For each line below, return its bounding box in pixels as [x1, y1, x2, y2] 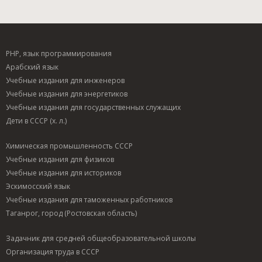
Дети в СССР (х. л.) [6, 115, 67, 126]
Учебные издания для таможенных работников [6, 194, 173, 205]
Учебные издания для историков [6, 167, 121, 178]
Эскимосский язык [6, 181, 70, 191]
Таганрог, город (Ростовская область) [6, 208, 137, 218]
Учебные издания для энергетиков [6, 88, 127, 99]
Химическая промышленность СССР [6, 140, 133, 151]
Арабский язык [6, 61, 58, 72]
